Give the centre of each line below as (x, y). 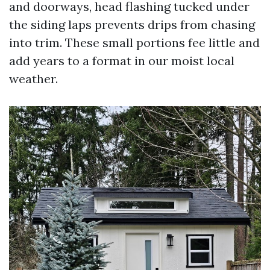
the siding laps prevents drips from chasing (132, 25)
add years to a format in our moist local (122, 61)
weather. (33, 79)
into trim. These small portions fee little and (134, 43)
